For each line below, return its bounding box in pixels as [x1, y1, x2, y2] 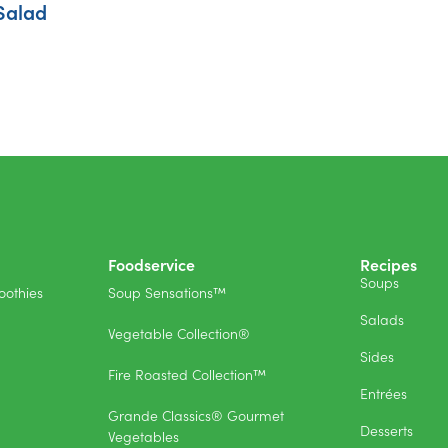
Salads [360, 308, 404, 329]
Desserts [360, 419, 413, 440]
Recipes [360, 252, 417, 275]
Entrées [360, 382, 407, 403]
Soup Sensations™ [108, 281, 226, 302]
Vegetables [108, 425, 179, 446]
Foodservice [108, 252, 195, 275]
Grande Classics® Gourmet [108, 404, 284, 425]
